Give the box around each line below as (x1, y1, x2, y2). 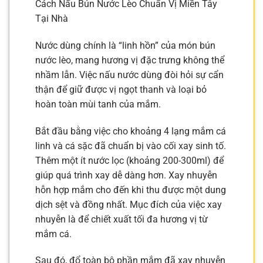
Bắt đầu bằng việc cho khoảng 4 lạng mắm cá (35, 125, 226, 137)
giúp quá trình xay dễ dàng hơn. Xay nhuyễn (35, 169, 217, 181)
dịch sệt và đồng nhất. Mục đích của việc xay (35, 198, 222, 210)
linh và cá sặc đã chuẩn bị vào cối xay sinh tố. (35, 140, 226, 151)
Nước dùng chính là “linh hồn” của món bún (35, 39, 215, 51)
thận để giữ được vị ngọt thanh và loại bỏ (35, 83, 207, 95)
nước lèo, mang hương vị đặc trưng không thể (35, 54, 224, 66)
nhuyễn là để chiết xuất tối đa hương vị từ (35, 213, 208, 225)
